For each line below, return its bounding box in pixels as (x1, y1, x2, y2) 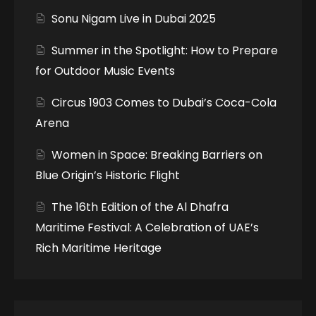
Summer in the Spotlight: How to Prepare (51, 42, 279, 59)
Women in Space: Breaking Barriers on (51, 146, 263, 163)
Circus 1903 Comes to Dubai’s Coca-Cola (51, 94, 277, 111)
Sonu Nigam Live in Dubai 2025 (51, 10, 217, 27)
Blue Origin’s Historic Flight (35, 166, 180, 183)
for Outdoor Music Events (35, 62, 175, 79)
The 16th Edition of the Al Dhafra (51, 198, 229, 215)
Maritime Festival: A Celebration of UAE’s (35, 219, 259, 236)
